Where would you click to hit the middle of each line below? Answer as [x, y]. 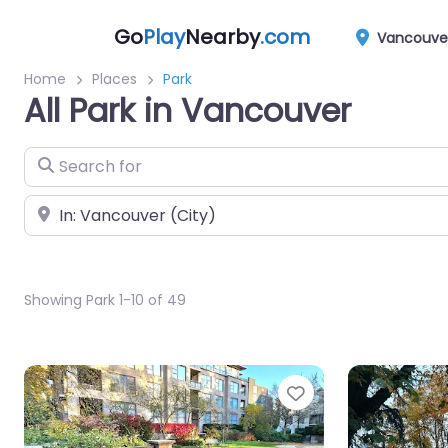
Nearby [222, 36]
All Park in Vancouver [187, 110]
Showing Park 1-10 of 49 [105, 299]
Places [114, 79]
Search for [64, 159]
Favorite [345, 392]
